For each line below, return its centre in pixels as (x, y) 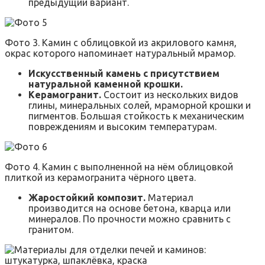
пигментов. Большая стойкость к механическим (136, 116)
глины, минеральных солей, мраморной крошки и (140, 105)
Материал (169, 197)
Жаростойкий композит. (87, 197)
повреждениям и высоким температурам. (122, 126)
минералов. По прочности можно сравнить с (130, 219)
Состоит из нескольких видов (170, 94)
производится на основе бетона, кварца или (130, 208)
